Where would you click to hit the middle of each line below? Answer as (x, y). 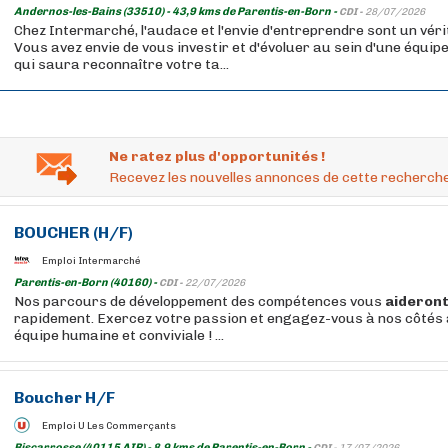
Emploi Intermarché (91, 260)
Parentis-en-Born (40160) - (86, 282)
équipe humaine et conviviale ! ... (119, 335)
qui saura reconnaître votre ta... (121, 64)
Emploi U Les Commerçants (109, 425)
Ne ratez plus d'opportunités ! (217, 156)
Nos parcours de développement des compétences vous (199, 301)
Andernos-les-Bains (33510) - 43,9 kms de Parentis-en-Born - (176, 11)
